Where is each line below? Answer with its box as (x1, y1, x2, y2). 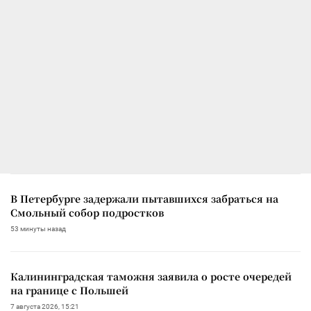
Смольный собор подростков (10, 205, 164, 219)
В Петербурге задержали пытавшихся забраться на (10, 191, 278, 205)
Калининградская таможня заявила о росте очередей (10, 269, 292, 283)
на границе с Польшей (10, 283, 128, 297)
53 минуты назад (10, 224, 66, 233)
